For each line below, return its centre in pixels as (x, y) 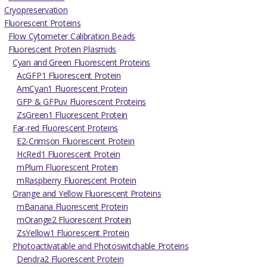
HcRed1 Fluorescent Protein (69, 154)
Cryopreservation (36, 10)
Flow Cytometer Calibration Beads (72, 36)
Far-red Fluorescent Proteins (66, 128)
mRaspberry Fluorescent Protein (77, 181)
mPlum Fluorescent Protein (67, 167)
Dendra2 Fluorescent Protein (70, 259)
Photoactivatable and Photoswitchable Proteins (101, 246)
